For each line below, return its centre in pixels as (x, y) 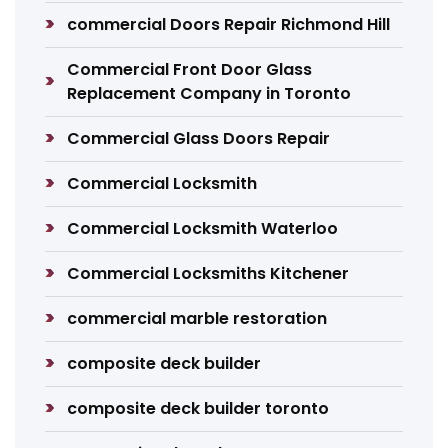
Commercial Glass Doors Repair (199, 138)
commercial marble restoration (197, 318)
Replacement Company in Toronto (209, 93)
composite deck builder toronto (198, 408)
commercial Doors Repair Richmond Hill (229, 24)
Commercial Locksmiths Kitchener (208, 273)
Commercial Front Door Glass (190, 69)
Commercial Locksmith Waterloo (203, 228)
